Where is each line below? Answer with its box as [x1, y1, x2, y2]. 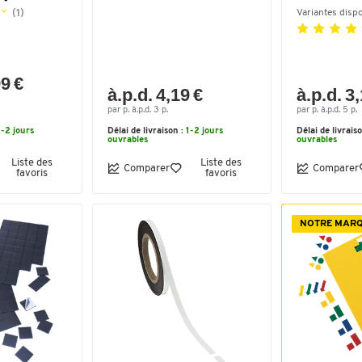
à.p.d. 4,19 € [107, 85, 204, 105]
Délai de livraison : [107, 127, 186, 136]
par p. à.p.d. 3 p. [107, 106, 168, 115]
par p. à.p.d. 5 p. [297, 106, 357, 115]
